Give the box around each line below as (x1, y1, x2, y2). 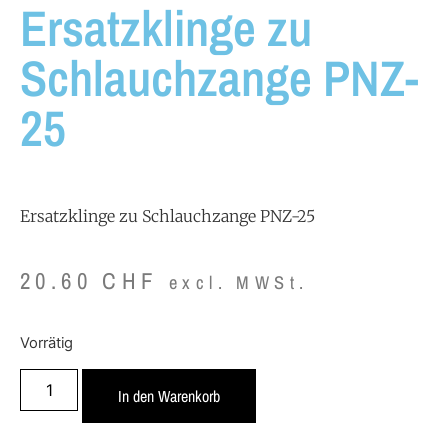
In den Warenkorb (118, 384, 221, 407)
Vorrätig (20, 334, 73, 353)
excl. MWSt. (169, 270, 309, 296)
